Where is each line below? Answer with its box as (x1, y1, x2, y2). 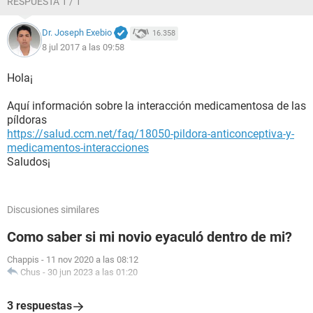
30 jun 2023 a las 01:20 (48, 267, 138, 277)
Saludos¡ (7, 155, 50, 168)
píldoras (7, 113, 47, 126)
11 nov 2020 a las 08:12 (46, 254, 138, 265)
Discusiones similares (7, 204, 99, 215)
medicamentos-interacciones (7, 141, 149, 154)
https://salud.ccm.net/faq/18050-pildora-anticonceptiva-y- (7, 127, 294, 140)
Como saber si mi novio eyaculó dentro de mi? (7, 228, 292, 245)
